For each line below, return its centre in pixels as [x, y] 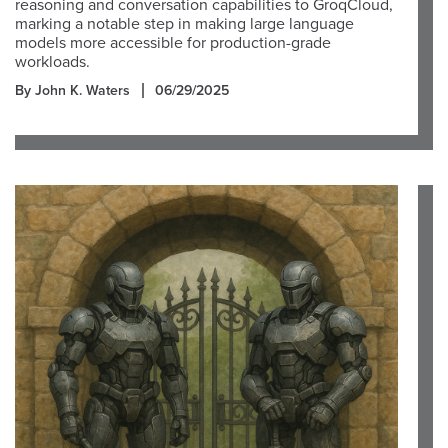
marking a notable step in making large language [184, 24]
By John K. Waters [72, 90]
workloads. [52, 62]
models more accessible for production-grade [173, 43]
